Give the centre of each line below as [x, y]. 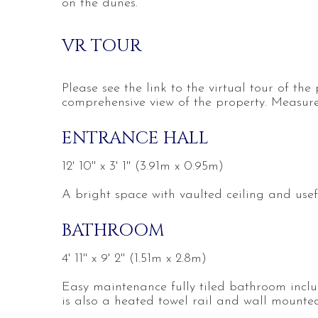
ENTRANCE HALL [135, 138]
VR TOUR [102, 46]
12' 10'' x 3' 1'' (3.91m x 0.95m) [143, 166]
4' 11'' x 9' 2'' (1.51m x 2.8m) [134, 259]
